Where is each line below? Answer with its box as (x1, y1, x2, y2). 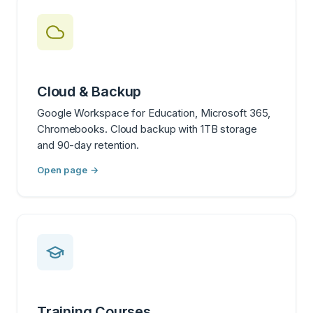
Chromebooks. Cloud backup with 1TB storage (37, 122, 257, 136)
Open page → (37, 163, 99, 175)
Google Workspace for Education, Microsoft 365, (37, 105, 271, 119)
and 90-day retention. (37, 138, 139, 152)
